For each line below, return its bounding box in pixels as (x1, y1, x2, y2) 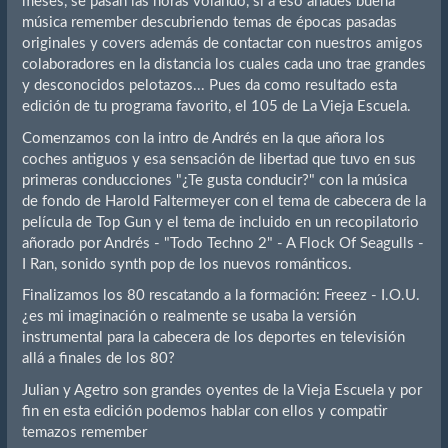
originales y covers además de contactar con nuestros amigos (21, 36, 423, 52)
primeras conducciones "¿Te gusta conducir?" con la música (21, 172, 407, 188)
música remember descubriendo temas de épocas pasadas (21, 15, 397, 31)
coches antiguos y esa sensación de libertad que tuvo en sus (21, 151, 416, 167)
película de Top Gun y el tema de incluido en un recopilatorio (21, 214, 419, 230)
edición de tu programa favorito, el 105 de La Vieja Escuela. (21, 99, 411, 115)
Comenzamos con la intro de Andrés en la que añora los (21, 130, 385, 146)
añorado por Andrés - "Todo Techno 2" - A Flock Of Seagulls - (21, 235, 424, 251)
